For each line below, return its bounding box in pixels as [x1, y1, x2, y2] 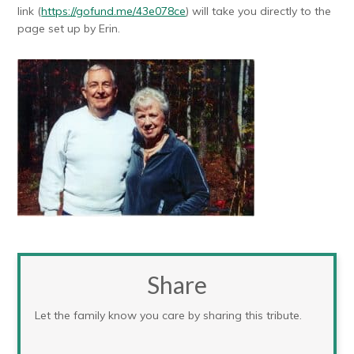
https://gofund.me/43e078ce [41, 4, 186, 19]
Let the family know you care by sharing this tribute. [35, 308, 303, 323]
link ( [17, 4, 42, 19]
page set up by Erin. [17, 21, 121, 36]
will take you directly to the [189, 4, 332, 19]
